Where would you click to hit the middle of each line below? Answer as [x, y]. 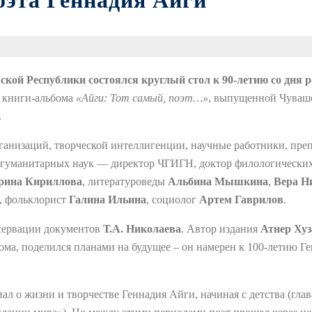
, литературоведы [125, 181]
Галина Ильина [108, 200]
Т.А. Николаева [142, 229]
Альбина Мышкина [218, 181]
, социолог [173, 200]
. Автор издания [221, 229]
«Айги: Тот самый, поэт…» [142, 98]
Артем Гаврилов [241, 200]
